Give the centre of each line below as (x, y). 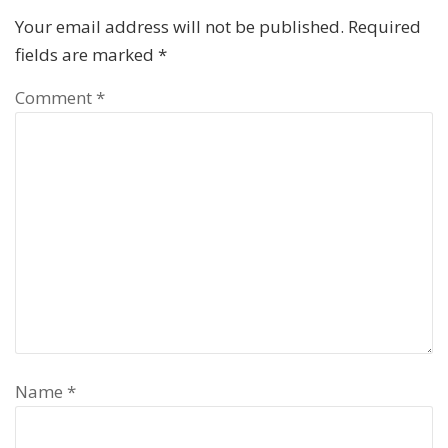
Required (384, 26)
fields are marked (86, 54)
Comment (55, 98)
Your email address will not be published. (179, 26)
